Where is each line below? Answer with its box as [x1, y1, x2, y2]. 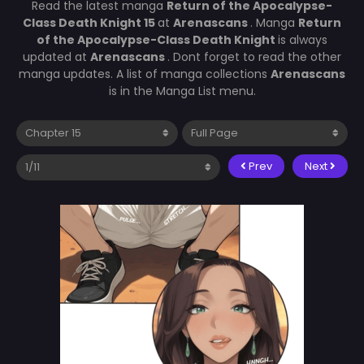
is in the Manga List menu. [108, 82, 256, 99]
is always [278, 31, 327, 48]
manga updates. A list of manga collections [19, 65, 271, 82]
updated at [23, 48, 90, 65]
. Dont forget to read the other [167, 48, 341, 65]
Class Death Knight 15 [23, 14, 158, 31]
